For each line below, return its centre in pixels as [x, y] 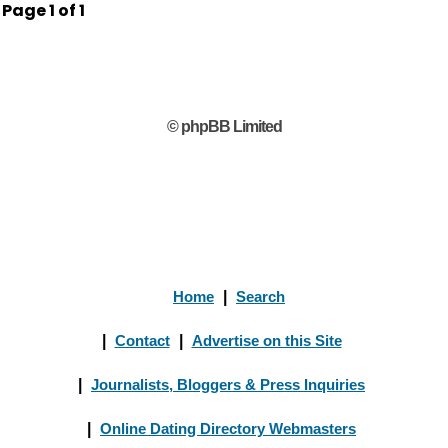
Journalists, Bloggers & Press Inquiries [228, 384]
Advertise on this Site [266, 340]
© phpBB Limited [224, 126]
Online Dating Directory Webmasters [228, 428]
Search [260, 296]
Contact [142, 340]
